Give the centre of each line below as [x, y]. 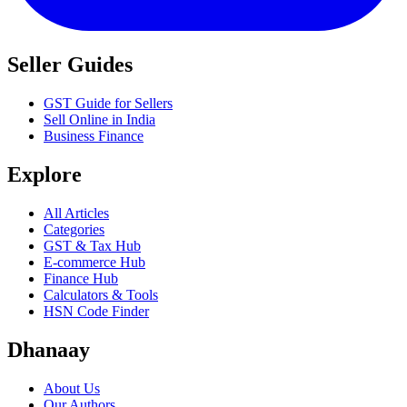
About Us [72, 388]
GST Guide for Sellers [108, 104]
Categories [74, 230]
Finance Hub [81, 279]
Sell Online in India [99, 120]
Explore [45, 175]
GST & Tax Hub [92, 246]
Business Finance [94, 136]
